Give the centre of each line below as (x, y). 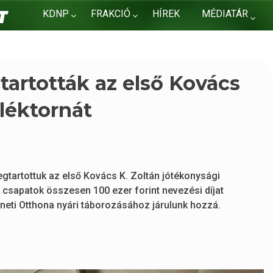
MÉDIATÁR (225, 14)
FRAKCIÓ (111, 14)
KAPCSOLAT (70, 40)
